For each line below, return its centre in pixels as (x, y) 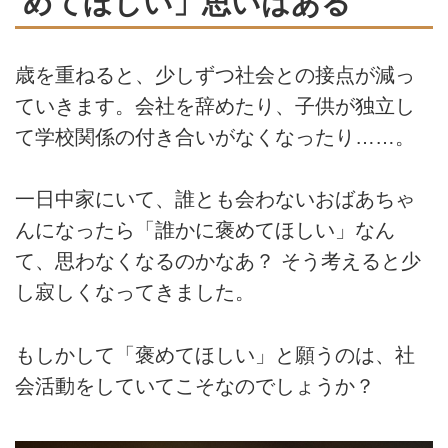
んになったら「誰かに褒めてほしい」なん (205, 230)
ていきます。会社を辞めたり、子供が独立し (215, 106)
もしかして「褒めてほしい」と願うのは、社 (215, 354)
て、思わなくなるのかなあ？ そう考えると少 (218, 261)
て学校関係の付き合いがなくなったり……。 (215, 137)
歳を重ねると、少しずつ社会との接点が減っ (215, 75)
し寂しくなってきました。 (135, 292)
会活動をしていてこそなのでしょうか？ (195, 385)
